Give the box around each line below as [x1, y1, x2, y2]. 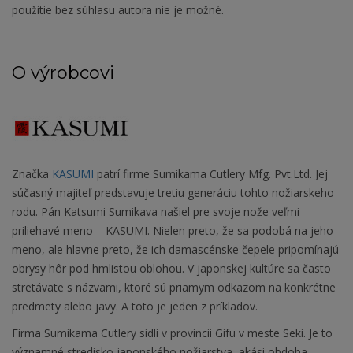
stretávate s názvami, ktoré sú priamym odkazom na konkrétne [12, 280, 336, 295]
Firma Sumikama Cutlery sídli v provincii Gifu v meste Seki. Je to [12, 325, 333, 341]
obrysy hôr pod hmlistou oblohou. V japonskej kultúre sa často [12, 261, 331, 277]
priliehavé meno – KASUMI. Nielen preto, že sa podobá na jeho [12, 223, 333, 239]
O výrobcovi [12, 62, 114, 84]
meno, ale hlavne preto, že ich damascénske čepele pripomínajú [12, 242, 339, 258]
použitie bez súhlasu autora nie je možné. [12, 2, 224, 18]
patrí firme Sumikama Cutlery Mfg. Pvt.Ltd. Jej [94, 166, 328, 182]
